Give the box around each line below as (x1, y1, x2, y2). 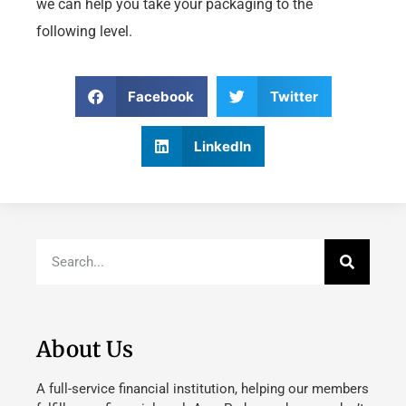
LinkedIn (194, 137, 252, 155)
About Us (36, 335, 133, 364)
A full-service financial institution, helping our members (36, 381, 369, 398)
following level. (36, 22, 132, 40)
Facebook (128, 87, 194, 105)
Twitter (269, 87, 318, 105)
